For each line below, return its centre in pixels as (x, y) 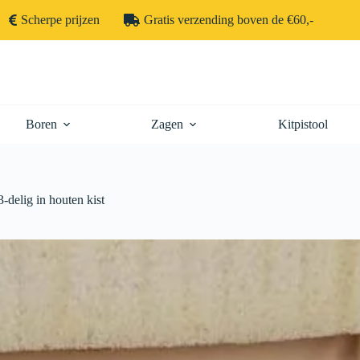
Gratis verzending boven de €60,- (229, 20)
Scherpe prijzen (60, 20)
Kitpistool (303, 124)
